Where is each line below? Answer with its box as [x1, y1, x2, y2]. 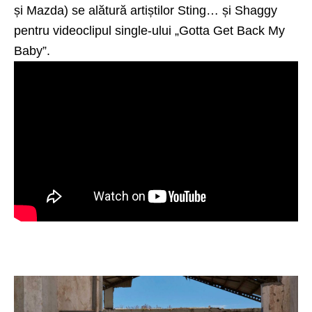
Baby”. [14, 44, 50, 58]
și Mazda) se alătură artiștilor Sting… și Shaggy [14, 3, 277, 18]
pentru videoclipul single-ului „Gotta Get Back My [14, 24, 285, 38]
